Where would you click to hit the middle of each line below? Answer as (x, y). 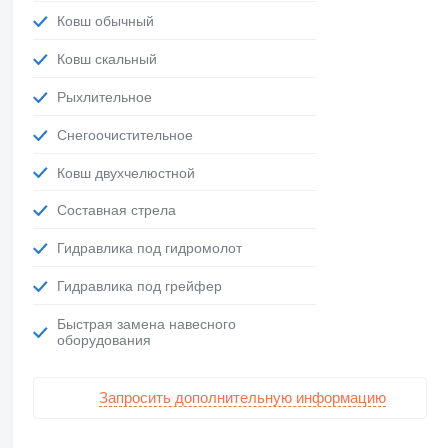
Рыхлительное (108, 96)
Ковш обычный (109, 21)
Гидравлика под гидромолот (152, 248)
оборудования (103, 339)
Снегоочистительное (129, 134)
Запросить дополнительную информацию (242, 398)
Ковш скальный (110, 59)
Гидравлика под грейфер (142, 285)
